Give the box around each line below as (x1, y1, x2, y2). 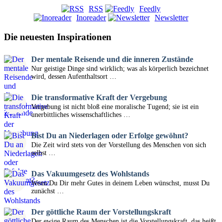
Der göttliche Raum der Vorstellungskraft (31, 208, 171, 217)
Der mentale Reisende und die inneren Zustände (31, 55, 193, 64)
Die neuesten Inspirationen (4, 31, 111, 42)
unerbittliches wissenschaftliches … (31, 111, 130, 119)
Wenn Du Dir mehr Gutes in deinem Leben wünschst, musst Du (31, 179, 210, 187)
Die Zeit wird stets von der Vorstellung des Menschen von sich (31, 141, 206, 149)
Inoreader (76, 13, 106, 22)
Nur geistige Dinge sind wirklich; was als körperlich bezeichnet (31, 65, 209, 73)
